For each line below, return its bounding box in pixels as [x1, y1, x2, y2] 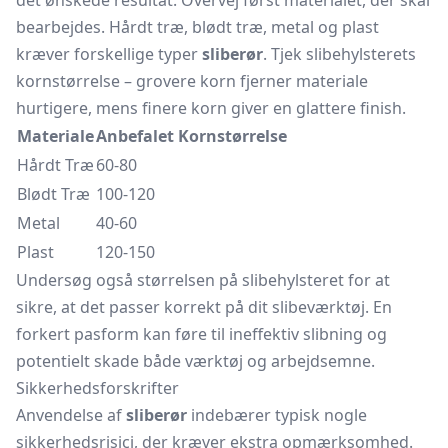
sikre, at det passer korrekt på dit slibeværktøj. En [16, 296, 392, 318]
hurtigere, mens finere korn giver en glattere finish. [16, 97, 406, 119]
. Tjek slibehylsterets [263, 43, 416, 65]
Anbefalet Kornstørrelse [96, 125, 287, 147]
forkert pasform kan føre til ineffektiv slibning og [16, 323, 387, 345]
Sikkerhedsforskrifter [16, 377, 179, 399]
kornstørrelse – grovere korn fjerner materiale [16, 70, 368, 92]
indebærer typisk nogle [187, 404, 367, 426]
